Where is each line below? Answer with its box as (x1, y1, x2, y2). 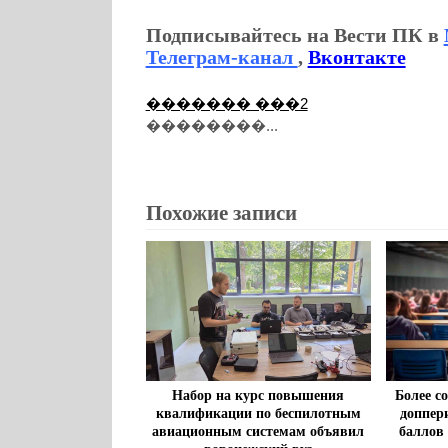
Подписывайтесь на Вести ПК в (145, 24, 444, 47)
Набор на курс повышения (172, 388, 345, 404)
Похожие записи (145, 201, 297, 226)
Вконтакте (307, 46, 406, 69)
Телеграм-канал (145, 46, 298, 69)
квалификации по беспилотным (155, 406, 361, 422)
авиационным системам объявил (152, 424, 365, 440)
